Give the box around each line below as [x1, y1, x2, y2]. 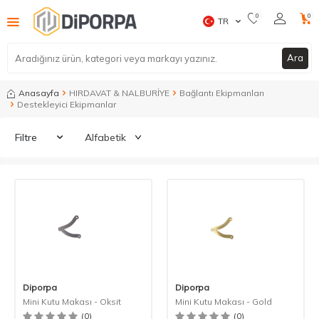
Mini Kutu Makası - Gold [175, 296, 272, 308]
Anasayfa [19, 88, 59, 99]
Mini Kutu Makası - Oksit [23, 296, 121, 308]
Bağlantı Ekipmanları [179, 88, 264, 99]
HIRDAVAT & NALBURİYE [69, 88, 169, 99]
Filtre [15, 131, 37, 145]
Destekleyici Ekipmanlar [17, 99, 116, 110]
